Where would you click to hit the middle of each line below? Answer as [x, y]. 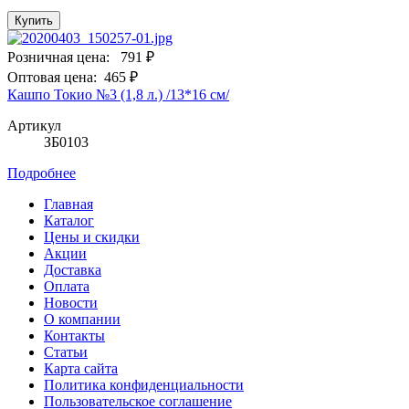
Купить [34, 20]
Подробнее [42, 173]
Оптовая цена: [52, 77]
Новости [71, 302]
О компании [82, 319]
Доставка [73, 269]
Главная [68, 204]
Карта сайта [81, 368]
